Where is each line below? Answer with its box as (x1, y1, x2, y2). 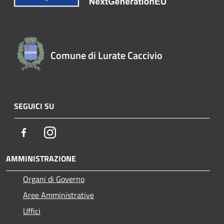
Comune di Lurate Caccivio (50, 47, 162, 63)
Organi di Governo (23, 172, 84, 185)
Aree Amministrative (23, 188, 94, 201)
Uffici (23, 204, 40, 217)
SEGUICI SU (14, 99, 54, 112)
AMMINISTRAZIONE (6, 152, 76, 164)
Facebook (29, 125, 60, 138)
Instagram (55, 125, 90, 138)
